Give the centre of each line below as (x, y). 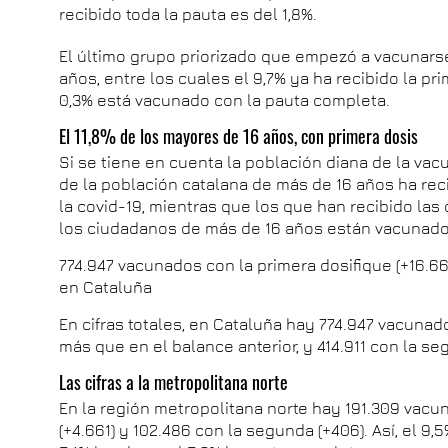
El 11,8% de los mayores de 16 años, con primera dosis (239, 136)
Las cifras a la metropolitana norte (174, 382)
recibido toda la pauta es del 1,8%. (188, 14)
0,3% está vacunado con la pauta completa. (225, 100)
